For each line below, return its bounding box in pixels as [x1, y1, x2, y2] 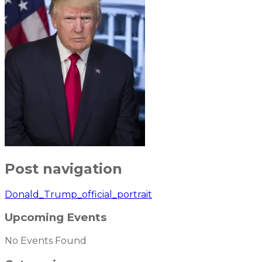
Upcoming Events [5, 211, 106, 225]
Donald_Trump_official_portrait [5, 188, 152, 200]
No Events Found [5, 235, 87, 247]
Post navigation [5, 160, 122, 177]
